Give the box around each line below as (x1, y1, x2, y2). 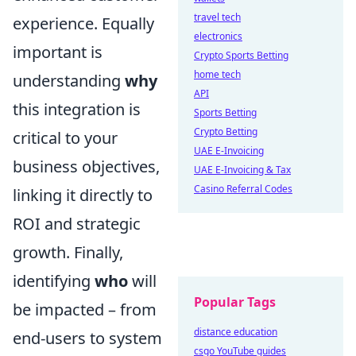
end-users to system (13, 327, 162, 349)
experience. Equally (13, 13, 154, 34)
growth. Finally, (13, 242, 123, 263)
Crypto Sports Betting (194, 48, 288, 62)
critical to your (13, 127, 118, 149)
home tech (194, 68, 241, 81)
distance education (194, 325, 277, 339)
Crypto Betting (194, 125, 257, 138)
